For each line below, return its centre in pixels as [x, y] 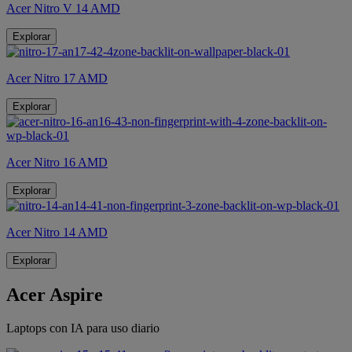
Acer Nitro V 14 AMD [63, 9]
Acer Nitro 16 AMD [57, 163]
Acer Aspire [55, 295]
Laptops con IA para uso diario [83, 328]
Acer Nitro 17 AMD [57, 79]
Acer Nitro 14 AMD [57, 233]
